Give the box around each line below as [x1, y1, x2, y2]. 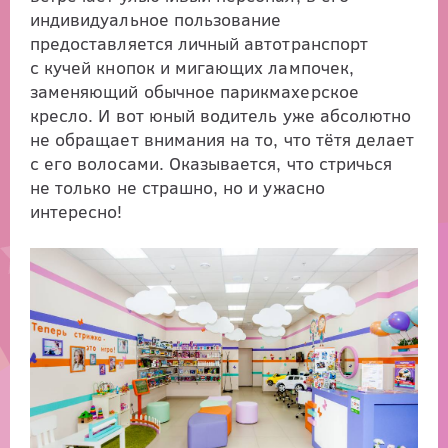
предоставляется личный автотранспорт [30, 31, 368, 55]
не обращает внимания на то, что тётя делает [30, 127, 415, 151]
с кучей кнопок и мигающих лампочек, [30, 55, 354, 79]
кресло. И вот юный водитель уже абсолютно [30, 103, 412, 127]
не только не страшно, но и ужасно [30, 175, 325, 199]
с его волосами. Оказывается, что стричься [30, 151, 393, 175]
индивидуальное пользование [30, 7, 282, 31]
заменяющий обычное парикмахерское [30, 79, 359, 103]
